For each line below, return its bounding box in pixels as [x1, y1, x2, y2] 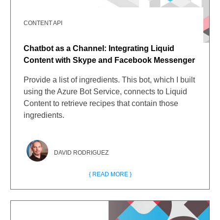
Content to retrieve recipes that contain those [24, 99, 179, 108]
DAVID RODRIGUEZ [54, 149, 109, 156]
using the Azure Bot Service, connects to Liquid [24, 87, 188, 96]
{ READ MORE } [88, 171, 132, 178]
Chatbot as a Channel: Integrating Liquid [24, 44, 175, 53]
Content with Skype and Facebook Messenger [24, 56, 195, 64]
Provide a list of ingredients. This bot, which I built [24, 76, 195, 84]
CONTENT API [24, 20, 63, 27]
